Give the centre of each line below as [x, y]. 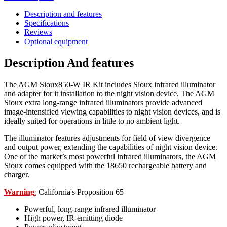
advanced [187, 102]
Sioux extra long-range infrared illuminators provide [87, 102]
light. [172, 121]
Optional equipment [56, 41]
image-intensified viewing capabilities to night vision [88, 111]
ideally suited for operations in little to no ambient [83, 121]
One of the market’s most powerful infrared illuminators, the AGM [110, 156]
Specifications [47, 23]
